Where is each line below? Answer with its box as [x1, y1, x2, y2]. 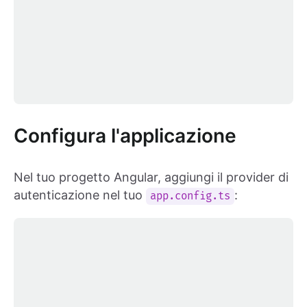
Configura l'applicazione [14, 123, 236, 147]
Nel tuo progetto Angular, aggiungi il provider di [14, 169, 288, 184]
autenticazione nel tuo [14, 187, 146, 202]
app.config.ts [150, 189, 231, 203]
